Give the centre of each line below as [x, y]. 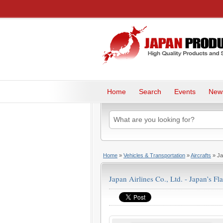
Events [185, 92]
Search [150, 92]
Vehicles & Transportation [154, 155]
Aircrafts [201, 155]
